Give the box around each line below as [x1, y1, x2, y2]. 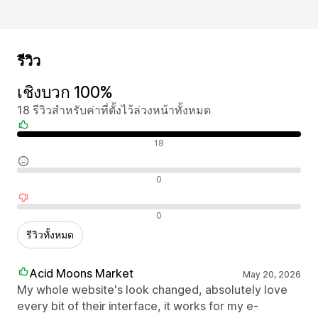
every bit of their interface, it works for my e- [17, 298, 258, 313]
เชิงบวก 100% [17, 82, 113, 102]
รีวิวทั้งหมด [26, 228, 74, 241]
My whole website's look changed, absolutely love [17, 282, 287, 297]
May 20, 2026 [242, 268, 301, 280]
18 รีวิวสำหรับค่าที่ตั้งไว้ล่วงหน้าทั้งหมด [17, 102, 211, 117]
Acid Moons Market [30, 265, 133, 280]
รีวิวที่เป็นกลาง [16, 170, 88, 185]
